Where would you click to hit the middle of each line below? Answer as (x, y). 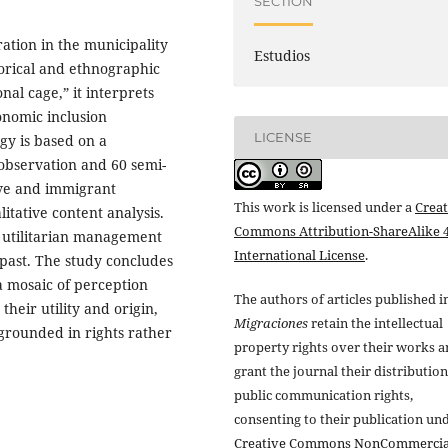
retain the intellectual (375, 323)
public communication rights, (323, 395)
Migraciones (271, 323)
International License (299, 254)
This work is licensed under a (324, 206)
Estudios (282, 55)
